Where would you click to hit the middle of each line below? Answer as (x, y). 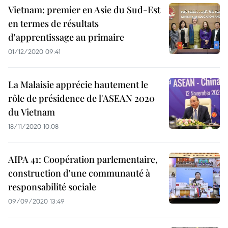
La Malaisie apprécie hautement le (78, 85)
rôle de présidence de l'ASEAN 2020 (81, 98)
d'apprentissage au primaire (66, 37)
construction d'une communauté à (79, 173)
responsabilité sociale (52, 187)
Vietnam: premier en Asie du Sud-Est (84, 10)
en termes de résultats (53, 24)
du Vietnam (32, 112)
